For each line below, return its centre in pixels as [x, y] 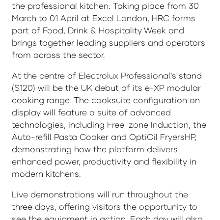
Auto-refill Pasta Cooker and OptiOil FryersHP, [104, 137]
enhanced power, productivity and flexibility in [104, 161]
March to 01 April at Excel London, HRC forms [104, 18]
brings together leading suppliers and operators [109, 42]
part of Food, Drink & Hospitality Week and [98, 30]
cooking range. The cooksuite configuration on [106, 100]
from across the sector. [58, 55]
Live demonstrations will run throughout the [100, 194]
